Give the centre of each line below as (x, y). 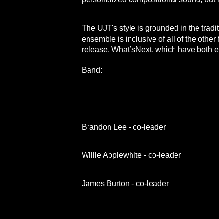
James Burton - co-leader (125, 183)
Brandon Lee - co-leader (124, 127)
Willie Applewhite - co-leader (131, 155)
